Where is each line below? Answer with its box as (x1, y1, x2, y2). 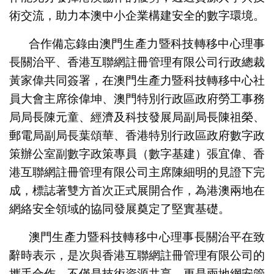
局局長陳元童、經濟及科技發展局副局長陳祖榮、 (9, 111, 265, 124)
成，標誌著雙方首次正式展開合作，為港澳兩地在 (9, 184, 265, 198)
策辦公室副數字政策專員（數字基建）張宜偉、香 (9, 147, 265, 161)
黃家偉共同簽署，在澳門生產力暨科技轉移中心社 (9, 74, 265, 87)
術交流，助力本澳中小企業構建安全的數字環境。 (9, 9, 265, 23)
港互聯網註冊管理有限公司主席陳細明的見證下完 (9, 166, 265, 179)
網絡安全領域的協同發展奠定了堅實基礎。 (9, 202, 230, 216)
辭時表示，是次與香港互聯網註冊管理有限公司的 (9, 249, 265, 262)
